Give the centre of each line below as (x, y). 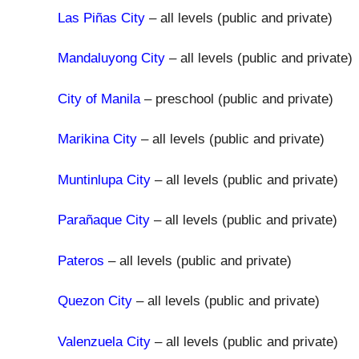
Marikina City (97, 139)
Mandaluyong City (111, 58)
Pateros (81, 260)
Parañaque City (104, 220)
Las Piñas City (101, 18)
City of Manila (99, 99)
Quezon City (95, 301)
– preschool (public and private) (237, 99)
